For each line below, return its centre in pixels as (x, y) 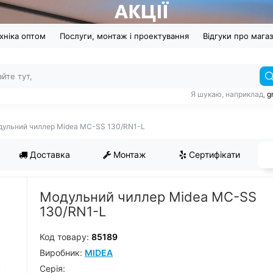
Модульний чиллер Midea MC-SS (148, 197)
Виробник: (62, 253)
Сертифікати (213, 155)
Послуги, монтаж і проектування (124, 36)
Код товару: (66, 237)
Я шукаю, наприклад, (229, 94)
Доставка (49, 155)
